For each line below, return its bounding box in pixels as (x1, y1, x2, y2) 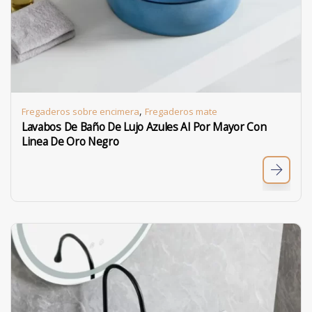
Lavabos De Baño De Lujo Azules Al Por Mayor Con (22, 120, 267, 134)
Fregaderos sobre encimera (22, 105, 139, 118)
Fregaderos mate (145, 105, 217, 118)
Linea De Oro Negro (22, 134, 119, 149)
